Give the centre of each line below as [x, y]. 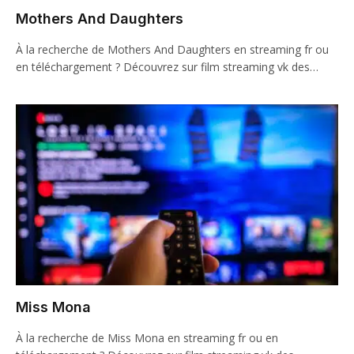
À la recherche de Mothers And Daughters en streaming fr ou [172, 49]
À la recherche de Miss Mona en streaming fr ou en [147, 338]
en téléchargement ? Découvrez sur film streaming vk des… [167, 66]
